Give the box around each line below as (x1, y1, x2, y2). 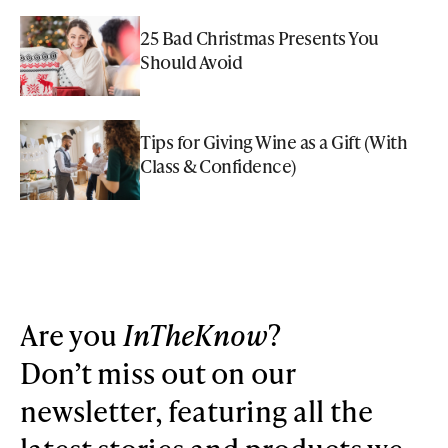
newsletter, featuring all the (20, 390, 373, 430)
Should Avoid (140, 48, 242, 74)
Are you (20, 314, 123, 354)
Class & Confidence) (140, 152, 297, 178)
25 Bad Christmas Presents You (140, 24, 379, 50)
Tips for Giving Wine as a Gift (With (140, 128, 407, 154)
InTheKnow (123, 314, 268, 354)
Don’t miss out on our (20, 352, 295, 392)
